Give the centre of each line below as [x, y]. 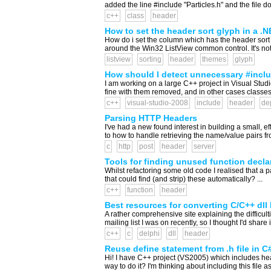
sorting [150, 59]
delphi [149, 233]
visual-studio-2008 [157, 103]
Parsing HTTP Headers [151, 118]
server [204, 146]
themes [214, 59]
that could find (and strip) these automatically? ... [183, 179]
